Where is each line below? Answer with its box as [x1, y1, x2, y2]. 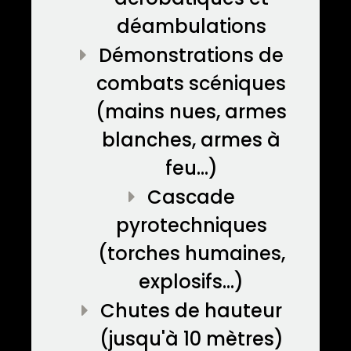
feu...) [165, 154, 218, 181]
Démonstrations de [99, 42, 284, 68]
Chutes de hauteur [100, 297, 282, 324]
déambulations [116, 13, 266, 39]
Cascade [147, 183, 235, 210]
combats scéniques [96, 70, 286, 96]
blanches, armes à [102, 126, 280, 153]
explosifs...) [139, 268, 244, 295]
